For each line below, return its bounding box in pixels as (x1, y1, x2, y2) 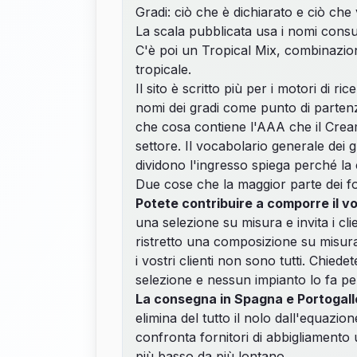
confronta (135, 329, 200, 345)
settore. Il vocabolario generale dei (135, 138, 349, 154)
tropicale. (135, 61, 191, 77)
